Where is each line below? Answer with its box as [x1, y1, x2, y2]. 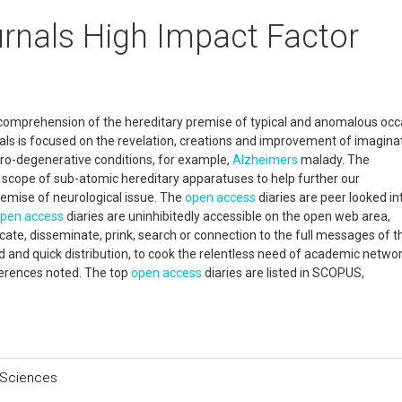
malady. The [298, 153, 370, 167]
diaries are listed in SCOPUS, [202, 266, 364, 280]
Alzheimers [232, 153, 298, 167]
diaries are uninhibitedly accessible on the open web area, [64, 209, 390, 223]
